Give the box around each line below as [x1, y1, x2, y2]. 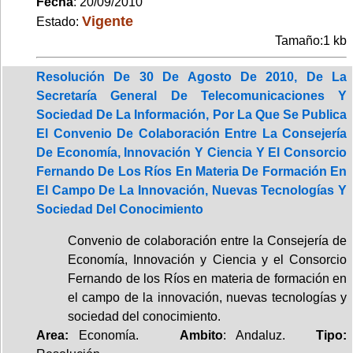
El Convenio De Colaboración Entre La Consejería [36, 126, 347, 140]
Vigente [82, 12, 133, 29]
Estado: [36, 14, 82, 28]
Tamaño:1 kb [275, 33, 347, 47]
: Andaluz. [223, 328, 316, 342]
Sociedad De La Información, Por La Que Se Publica [36, 107, 347, 121]
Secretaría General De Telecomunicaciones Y [36, 88, 347, 102]
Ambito [180, 328, 223, 342]
